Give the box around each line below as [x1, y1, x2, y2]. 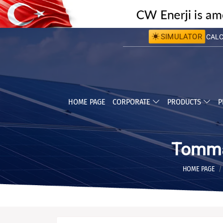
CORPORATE [112, 97, 152, 107]
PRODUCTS [167, 97, 203, 107]
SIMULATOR [160, 32, 201, 41]
